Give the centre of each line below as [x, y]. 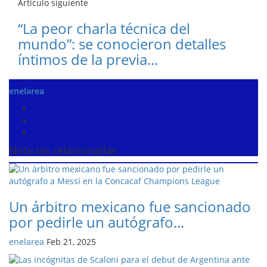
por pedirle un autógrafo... [97, 222]
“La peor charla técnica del [104, 28]
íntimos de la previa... [88, 59]
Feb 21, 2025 [71, 241]
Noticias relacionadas [63, 150]
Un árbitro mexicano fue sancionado [130, 206]
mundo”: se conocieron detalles [122, 44]
